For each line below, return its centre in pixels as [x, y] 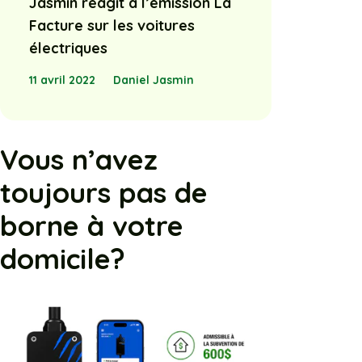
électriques [68, 48]
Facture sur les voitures [112, 26]
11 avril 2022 [62, 80]
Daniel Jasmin [153, 80]
